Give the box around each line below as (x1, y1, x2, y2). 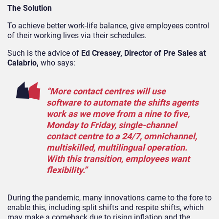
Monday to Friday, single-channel (46, 119, 177, 130)
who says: (41, 58, 75, 67)
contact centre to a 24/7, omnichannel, (46, 131, 197, 141)
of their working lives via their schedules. (7, 30, 147, 40)
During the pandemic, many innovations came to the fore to (7, 193, 212, 202)
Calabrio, (7, 58, 41, 67)
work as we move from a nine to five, (46, 108, 190, 119)
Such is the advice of (7, 48, 81, 58)
